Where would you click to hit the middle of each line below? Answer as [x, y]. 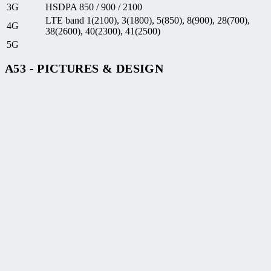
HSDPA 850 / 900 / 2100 [94, 7]
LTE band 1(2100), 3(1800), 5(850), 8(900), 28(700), [148, 20]
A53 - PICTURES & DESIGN [84, 69]
